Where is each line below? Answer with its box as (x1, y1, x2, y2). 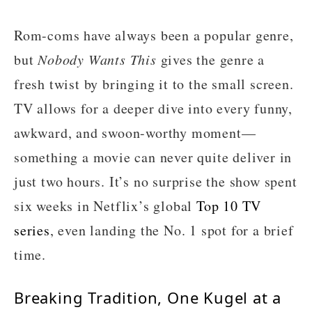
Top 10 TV (196, 196, 262, 215)
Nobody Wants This (38, 49, 157, 68)
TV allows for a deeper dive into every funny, (14, 98, 292, 118)
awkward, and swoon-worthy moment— (14, 123, 256, 142)
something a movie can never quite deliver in (14, 147, 292, 166)
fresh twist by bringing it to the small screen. (14, 74, 294, 93)
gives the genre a (156, 49, 265, 69)
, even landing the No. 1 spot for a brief (49, 220, 294, 240)
